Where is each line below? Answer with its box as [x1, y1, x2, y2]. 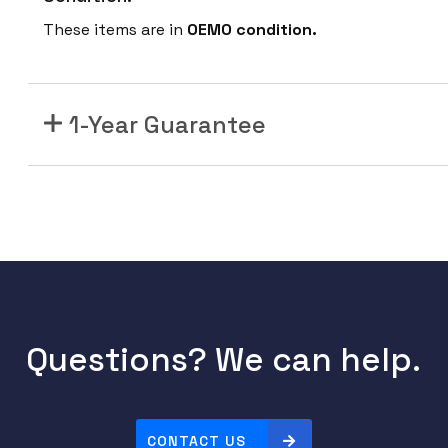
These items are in [43, 19, 188, 41]
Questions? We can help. [26, 339, 422, 382]
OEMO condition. [187, 19, 318, 41]
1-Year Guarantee [69, 109, 267, 141]
